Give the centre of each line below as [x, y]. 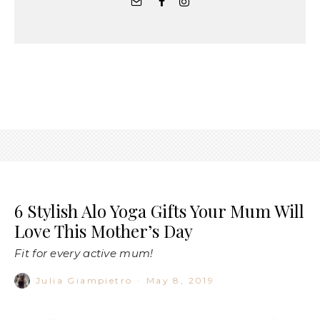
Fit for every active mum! [84, 253]
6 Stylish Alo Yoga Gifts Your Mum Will [159, 210]
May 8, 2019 [180, 280]
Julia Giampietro [84, 280]
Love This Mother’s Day [104, 230]
